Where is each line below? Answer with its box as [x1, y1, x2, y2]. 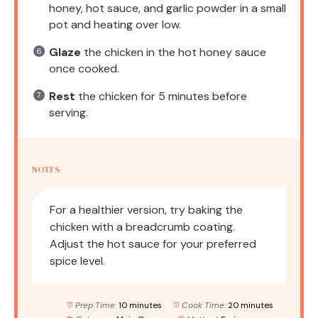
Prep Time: [75, 299, 116, 311]
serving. [49, 104, 88, 120]
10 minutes [118, 299, 162, 311]
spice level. [50, 253, 105, 268]
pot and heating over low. [49, 16, 181, 32]
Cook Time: [181, 299, 226, 311]
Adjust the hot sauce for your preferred [50, 236, 256, 251]
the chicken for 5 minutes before [75, 88, 247, 104]
